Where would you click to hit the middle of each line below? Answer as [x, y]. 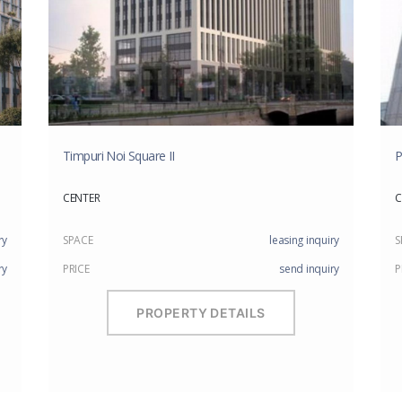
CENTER [82, 197]
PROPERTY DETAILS [201, 313]
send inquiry [309, 268]
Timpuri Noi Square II [119, 155]
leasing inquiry [304, 240]
